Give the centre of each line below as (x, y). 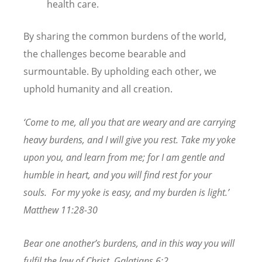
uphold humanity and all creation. (99, 89)
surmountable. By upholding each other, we (120, 72)
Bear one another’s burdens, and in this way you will (129, 244)
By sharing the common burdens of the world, (125, 37)
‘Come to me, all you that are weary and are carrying (130, 123)
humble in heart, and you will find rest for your (118, 175)
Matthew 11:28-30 (61, 210)
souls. (35, 193)
